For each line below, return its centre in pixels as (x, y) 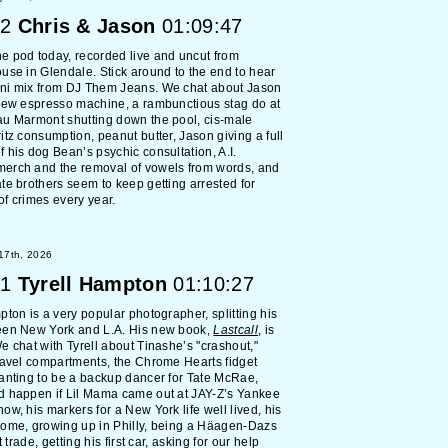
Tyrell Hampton (92, 284)
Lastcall (235, 330)
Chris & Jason (86, 26)
